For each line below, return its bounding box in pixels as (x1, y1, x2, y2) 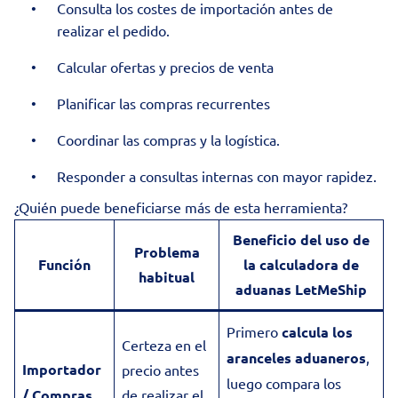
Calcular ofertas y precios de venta (57, 58, 274, 76)
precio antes (122, 361, 199, 378)
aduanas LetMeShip (235, 280, 367, 298)
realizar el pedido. (57, 21, 170, 39)
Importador (22, 360, 101, 378)
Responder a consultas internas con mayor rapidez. (57, 167, 377, 185)
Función (38, 255, 91, 274)
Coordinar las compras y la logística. (57, 131, 280, 148)
